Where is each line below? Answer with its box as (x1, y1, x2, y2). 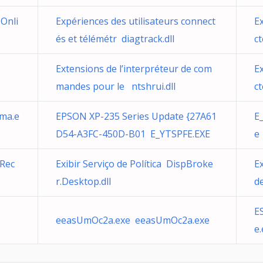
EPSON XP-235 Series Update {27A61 (56, 110, 217, 123)
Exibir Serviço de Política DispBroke (56, 157, 213, 170)
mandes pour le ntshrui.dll (56, 80, 176, 93)
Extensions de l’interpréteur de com (56, 62, 212, 75)
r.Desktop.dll (56, 175, 111, 188)
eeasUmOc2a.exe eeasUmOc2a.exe (56, 214, 210, 227)
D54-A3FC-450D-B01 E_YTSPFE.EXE (56, 127, 210, 140)
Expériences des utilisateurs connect (56, 15, 215, 28)
